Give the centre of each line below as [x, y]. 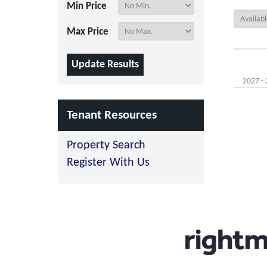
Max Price [88, 32]
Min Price [87, 6]
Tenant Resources [112, 115]
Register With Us [108, 163]
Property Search [106, 145]
